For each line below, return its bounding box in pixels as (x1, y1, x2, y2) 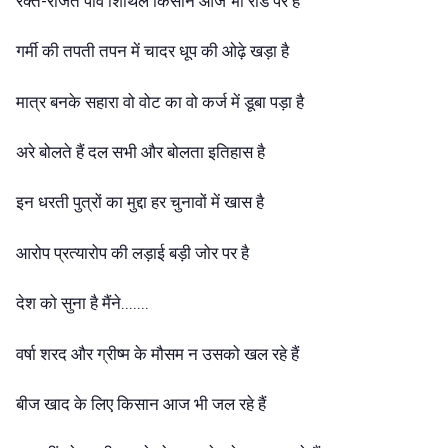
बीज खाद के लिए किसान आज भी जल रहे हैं (16, 393, 266, 414)
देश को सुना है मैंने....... (16, 293, 149, 314)
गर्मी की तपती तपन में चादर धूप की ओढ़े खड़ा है (16, 41, 289, 62)
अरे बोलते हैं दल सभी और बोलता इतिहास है (16, 141, 265, 162)
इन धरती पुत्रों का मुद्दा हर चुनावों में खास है (16, 192, 264, 213)
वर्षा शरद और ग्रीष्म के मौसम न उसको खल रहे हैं (16, 343, 299, 364)
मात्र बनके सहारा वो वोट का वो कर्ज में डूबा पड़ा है (16, 91, 304, 112)
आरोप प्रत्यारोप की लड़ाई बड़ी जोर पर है (16, 242, 249, 263)
